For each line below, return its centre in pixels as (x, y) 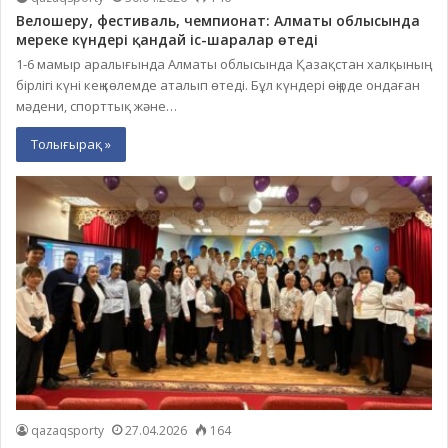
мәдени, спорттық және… (96, 105)
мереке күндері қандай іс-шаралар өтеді (167, 39)
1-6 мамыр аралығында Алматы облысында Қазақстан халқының (220, 63)
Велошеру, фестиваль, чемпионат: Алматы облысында (218, 20)
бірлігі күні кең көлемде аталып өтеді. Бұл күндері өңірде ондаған (218, 84)
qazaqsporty (67, 431)
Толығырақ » (71, 143)
